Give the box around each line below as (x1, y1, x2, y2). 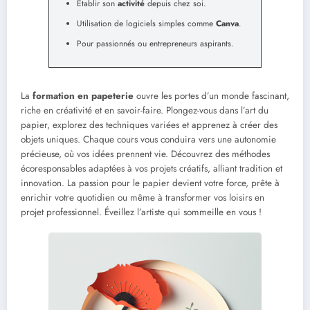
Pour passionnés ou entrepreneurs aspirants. (77, 37, 234, 51)
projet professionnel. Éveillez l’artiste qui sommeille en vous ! (21, 206, 262, 219)
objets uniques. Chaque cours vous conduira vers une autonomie (21, 133, 276, 147)
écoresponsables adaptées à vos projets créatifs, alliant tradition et (21, 162, 282, 176)
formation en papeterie (33, 89, 134, 103)
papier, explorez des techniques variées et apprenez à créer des (21, 118, 277, 132)
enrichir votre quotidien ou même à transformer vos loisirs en (21, 191, 264, 205)
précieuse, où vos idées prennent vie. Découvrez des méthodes (21, 147, 270, 161)
